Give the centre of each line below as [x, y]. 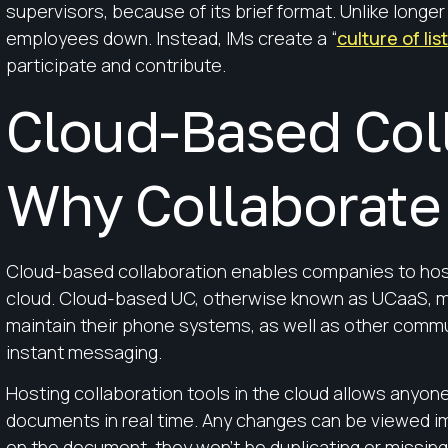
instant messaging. [83, 351]
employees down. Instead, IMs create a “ [171, 38]
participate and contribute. [115, 65]
